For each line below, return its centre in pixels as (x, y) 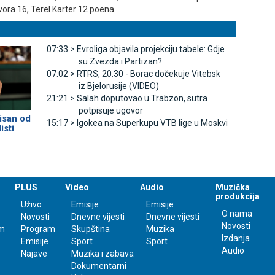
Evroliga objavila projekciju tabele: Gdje (150, 49)
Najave (34, 253)
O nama (237, 213)
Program (38, 229)
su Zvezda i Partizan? (120, 62)
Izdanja (236, 238)
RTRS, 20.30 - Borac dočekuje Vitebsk (148, 74)
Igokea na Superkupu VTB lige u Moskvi (152, 123)
